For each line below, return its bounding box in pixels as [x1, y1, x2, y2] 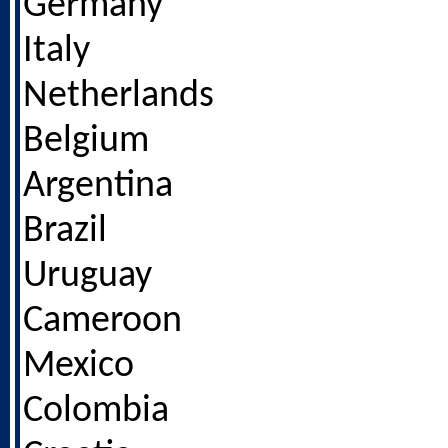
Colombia [23, 393, 169, 430]
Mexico [23, 348, 134, 385]
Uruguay [23, 258, 152, 295]
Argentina [23, 168, 173, 205]
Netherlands [23, 78, 214, 115]
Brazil [23, 213, 107, 250]
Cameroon [23, 303, 182, 340]
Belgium [23, 123, 149, 160]
